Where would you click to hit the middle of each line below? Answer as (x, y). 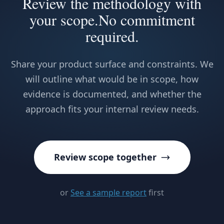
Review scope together (105, 157)
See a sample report (108, 192)
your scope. (64, 19)
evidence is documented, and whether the (112, 94)
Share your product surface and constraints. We (112, 64)
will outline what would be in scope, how (112, 79)
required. (112, 36)
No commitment (146, 19)
